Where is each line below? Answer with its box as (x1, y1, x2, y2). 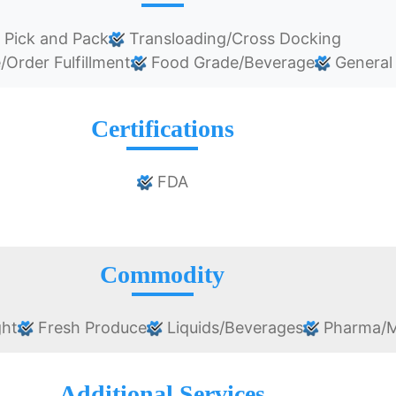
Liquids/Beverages (162, 318, 303, 338)
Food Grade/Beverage (147, 53, 316, 72)
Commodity (100, 261, 225, 289)
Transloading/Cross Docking (124, 29, 341, 49)
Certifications (90, 115, 234, 143)
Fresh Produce (33, 318, 147, 338)
